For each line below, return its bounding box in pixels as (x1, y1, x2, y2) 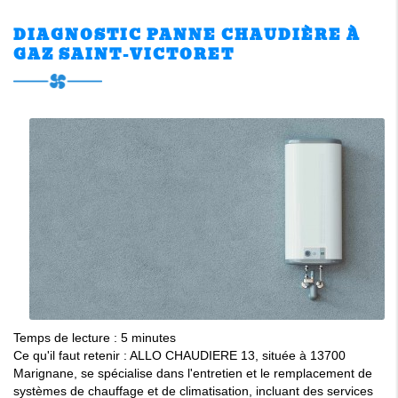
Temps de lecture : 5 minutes (13, 330, 176, 346)
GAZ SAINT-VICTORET (13, 44, 235, 67)
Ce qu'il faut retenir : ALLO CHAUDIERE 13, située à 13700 (13, 348, 346, 363)
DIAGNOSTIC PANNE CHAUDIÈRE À (13, 24, 361, 47)
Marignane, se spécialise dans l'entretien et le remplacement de (13, 366, 372, 381)
